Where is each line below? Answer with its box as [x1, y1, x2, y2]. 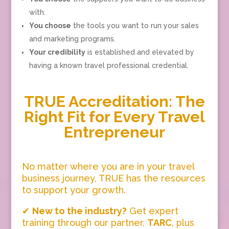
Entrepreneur [63, 123, 165, 141]
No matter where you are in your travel [21, 161, 194, 172]
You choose [29, 21, 71, 30]
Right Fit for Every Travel [24, 108, 205, 126]
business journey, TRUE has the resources [21, 173, 205, 184]
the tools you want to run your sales [71, 21, 199, 30]
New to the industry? [32, 205, 127, 216]
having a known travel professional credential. [29, 61, 189, 70]
